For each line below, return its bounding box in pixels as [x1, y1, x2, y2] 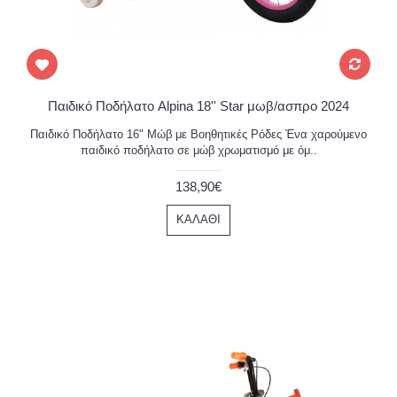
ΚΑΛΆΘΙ [176, 213, 221, 226]
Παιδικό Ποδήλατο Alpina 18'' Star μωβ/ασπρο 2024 [48, 98, 349, 113]
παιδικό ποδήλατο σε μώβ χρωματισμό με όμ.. [80, 144, 317, 157]
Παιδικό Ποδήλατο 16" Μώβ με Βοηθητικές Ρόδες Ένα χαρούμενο [30, 128, 367, 141]
